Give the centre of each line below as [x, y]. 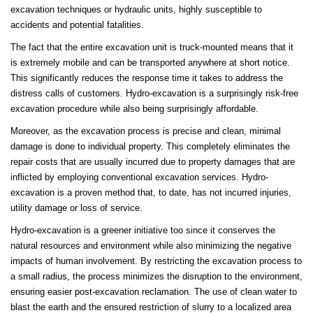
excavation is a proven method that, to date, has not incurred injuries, [151, 193]
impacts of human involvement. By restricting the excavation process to [156, 261]
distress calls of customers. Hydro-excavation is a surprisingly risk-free [154, 94]
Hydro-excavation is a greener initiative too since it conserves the [143, 231]
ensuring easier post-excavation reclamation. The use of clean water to [154, 292]
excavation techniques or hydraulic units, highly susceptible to [136, 10]
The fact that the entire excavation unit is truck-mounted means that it [152, 48]
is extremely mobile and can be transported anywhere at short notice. [150, 63]
